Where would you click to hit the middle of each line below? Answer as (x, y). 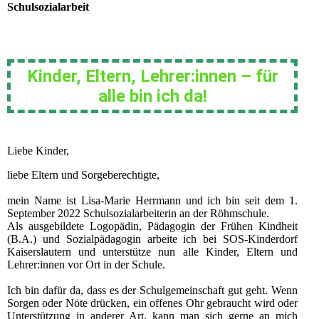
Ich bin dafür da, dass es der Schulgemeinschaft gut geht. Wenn (152, 291)
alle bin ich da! (152, 96)
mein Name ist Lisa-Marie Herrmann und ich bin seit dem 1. (152, 201)
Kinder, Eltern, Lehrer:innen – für (152, 77)
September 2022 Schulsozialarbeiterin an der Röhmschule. (138, 214)
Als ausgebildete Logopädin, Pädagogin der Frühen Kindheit (152, 226)
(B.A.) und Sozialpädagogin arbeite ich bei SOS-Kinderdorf (152, 239)
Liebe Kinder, (38, 151)
